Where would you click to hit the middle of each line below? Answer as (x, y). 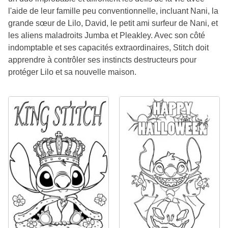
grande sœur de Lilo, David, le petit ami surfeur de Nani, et (113, 23)
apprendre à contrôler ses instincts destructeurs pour (102, 60)
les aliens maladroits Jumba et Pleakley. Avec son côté (107, 36)
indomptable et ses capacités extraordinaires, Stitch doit (108, 48)
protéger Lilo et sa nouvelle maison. (72, 72)
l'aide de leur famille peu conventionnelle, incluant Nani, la (113, 11)
